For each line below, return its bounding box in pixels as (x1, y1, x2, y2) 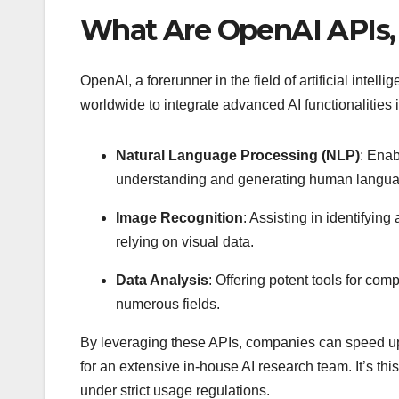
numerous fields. (116, 296, 220, 312)
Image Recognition (116, 209, 243, 225)
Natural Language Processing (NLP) (116, 147, 360, 163)
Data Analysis (116, 272, 208, 288)
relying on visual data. (116, 233, 254, 249)
